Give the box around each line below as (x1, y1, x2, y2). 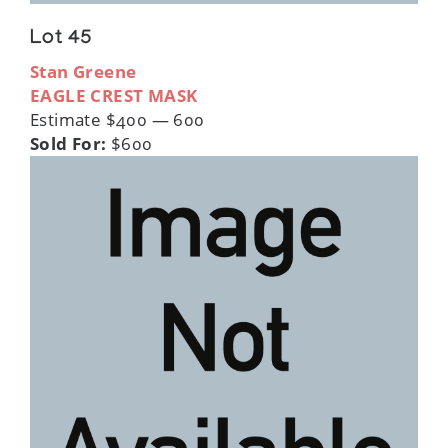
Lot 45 (30, 28, 93, 53)
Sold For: (30, 132, 107, 156)
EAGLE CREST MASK (30, 84, 198, 108)
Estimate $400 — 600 (30, 108, 205, 132)
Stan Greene (30, 60, 137, 84)
